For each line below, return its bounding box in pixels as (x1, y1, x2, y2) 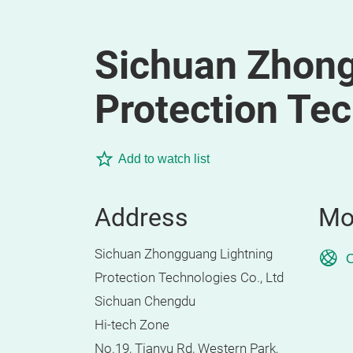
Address (95, 203, 188, 232)
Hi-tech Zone (95, 318, 169, 333)
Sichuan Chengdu (95, 294, 195, 309)
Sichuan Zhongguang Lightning (95, 247, 273, 262)
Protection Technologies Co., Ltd (95, 270, 284, 285)
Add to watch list (118, 152, 210, 165)
